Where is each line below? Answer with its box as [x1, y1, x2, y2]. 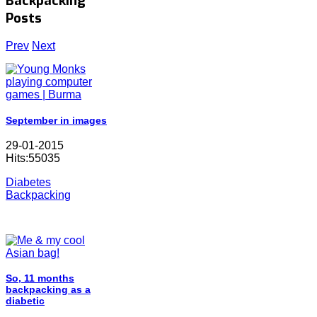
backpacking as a [6, 284, 91, 296]
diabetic [6, 295, 45, 307]
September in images [6, 114, 107, 126]
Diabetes [6, 175, 51, 188]
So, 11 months [6, 272, 74, 284]
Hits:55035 [6, 151, 60, 164]
